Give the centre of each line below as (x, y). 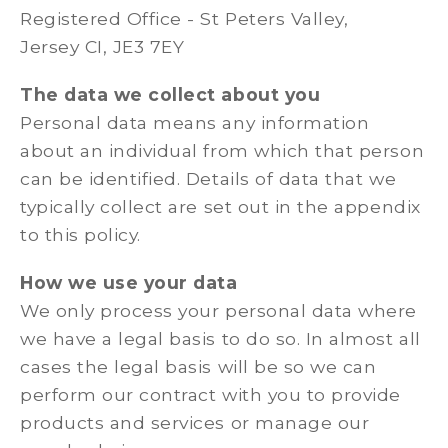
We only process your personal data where (218, 310)
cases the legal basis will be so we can (198, 366)
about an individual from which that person (222, 150)
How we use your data (129, 282)
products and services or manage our (195, 422)
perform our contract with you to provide (210, 394)
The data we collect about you (170, 94)
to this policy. (86, 234)
